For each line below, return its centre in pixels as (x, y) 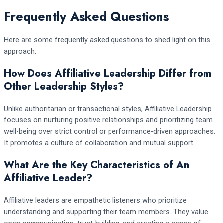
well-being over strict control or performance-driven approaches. (110, 131)
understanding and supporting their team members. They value (106, 211)
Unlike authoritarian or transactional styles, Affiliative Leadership (108, 108)
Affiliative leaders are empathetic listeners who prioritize (95, 200)
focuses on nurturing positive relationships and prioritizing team (108, 120)
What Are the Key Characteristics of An (97, 165)
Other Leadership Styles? (64, 86)
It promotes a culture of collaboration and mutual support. (99, 143)
